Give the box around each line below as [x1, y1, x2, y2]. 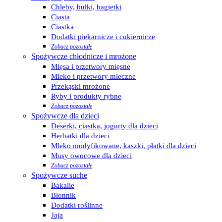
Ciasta [51, 13, 70, 21]
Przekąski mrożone [51, 82, 110, 91]
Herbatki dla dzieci [51, 132, 110, 140]
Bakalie [51, 181, 74, 190]
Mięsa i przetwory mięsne [51, 62, 130, 71]
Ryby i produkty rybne [51, 92, 121, 101]
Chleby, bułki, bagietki [51, 3, 121, 11]
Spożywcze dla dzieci [31, 111, 99, 120]
